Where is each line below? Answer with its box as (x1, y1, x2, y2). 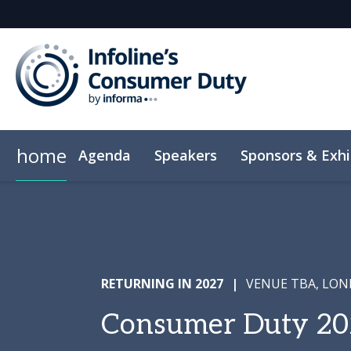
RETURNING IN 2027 (100, 275, 223, 292)
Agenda (78, 145, 131, 165)
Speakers (154, 145, 217, 165)
